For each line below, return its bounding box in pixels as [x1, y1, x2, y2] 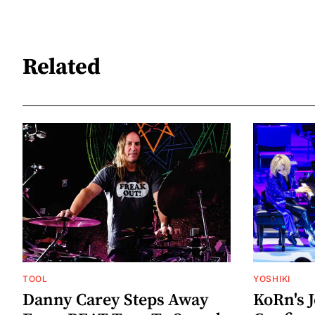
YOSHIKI [253, 273, 290, 284]
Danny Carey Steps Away [22, 289, 209, 311]
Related [22, 53, 101, 82]
